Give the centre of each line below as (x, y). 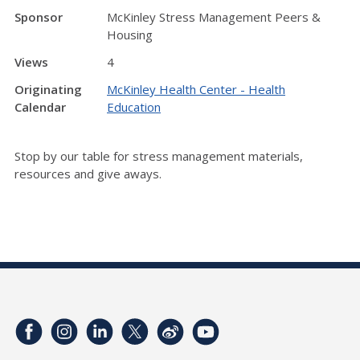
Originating (48, 89)
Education (134, 107)
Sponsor (39, 17)
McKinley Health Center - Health (196, 89)
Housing (130, 35)
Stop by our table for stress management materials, (159, 156)
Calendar (40, 107)
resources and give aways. (88, 174)
